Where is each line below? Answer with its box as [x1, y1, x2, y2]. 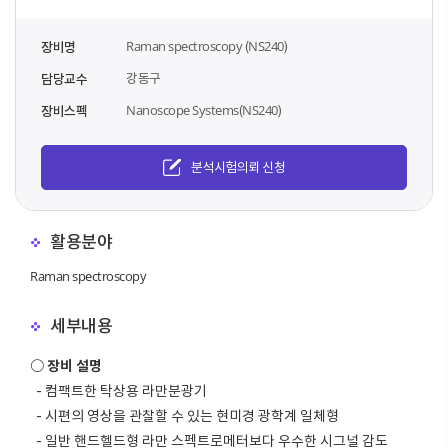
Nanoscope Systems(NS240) [126, 102, 281, 119]
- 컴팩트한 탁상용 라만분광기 [30, 382, 207, 400]
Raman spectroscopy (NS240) [126, 38, 287, 55]
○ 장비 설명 [30, 357, 102, 375]
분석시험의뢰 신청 [190, 159, 286, 176]
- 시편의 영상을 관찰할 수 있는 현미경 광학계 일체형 [30, 407, 339, 425]
